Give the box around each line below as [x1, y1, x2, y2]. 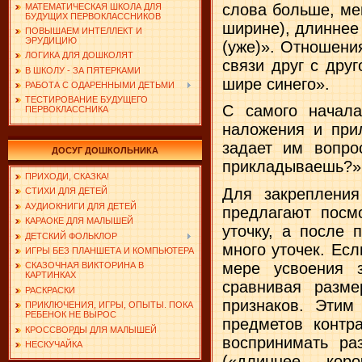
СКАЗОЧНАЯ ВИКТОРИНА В [25, 260, 144, 271]
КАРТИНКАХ [25, 270, 76, 280]
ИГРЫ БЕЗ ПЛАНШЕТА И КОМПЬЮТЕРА [25, 245, 194, 255]
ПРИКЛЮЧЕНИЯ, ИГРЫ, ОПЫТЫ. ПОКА [25, 300, 193, 310]
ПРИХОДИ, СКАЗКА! [25, 171, 109, 181]
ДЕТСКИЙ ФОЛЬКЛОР [25, 230, 117, 241]
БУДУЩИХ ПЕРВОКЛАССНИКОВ [25, 11, 161, 21]
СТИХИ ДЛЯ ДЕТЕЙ [25, 186, 107, 196]
